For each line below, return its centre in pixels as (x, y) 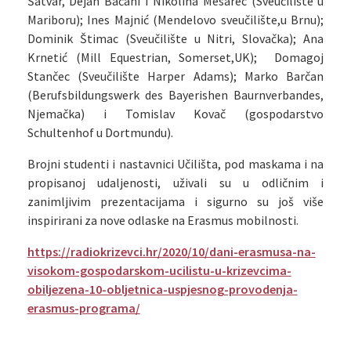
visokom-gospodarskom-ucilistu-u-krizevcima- (159, 270)
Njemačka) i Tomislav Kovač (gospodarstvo (175, 114)
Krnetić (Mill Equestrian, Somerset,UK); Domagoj (175, 57)
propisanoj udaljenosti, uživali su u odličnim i (175, 183)
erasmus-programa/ (83, 308)
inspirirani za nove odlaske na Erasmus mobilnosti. (163, 220)
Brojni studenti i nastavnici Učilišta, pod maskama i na (175, 164)
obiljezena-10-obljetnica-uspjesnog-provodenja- (162, 289)
